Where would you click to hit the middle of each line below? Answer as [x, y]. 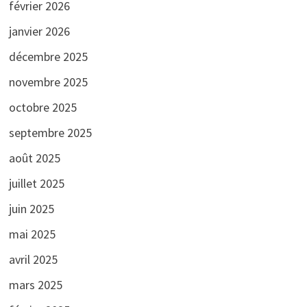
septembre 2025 [50, 132]
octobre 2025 [42, 107]
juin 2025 [31, 208]
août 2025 [34, 158]
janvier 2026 [39, 31]
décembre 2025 [48, 56]
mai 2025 [32, 234]
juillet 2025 [36, 183]
